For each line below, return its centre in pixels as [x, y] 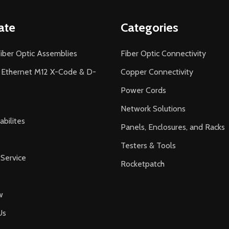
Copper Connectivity [157, 72]
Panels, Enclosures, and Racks [173, 127]
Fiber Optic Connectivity [163, 53]
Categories [150, 27]
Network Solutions [153, 108]
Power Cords [143, 90]
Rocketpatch [143, 164]
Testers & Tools [148, 145]
